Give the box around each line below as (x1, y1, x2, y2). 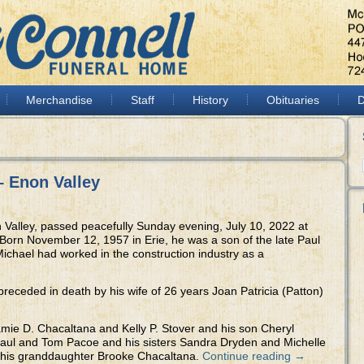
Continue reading (202, 349, 294, 362)
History (193, 93, 228, 106)
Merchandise (26, 93, 93, 106)
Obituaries (266, 93, 319, 106)
